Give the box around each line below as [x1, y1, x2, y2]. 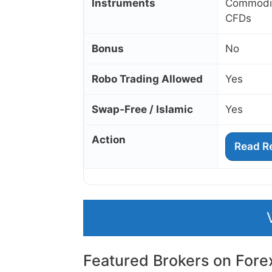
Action [92, 134, 126, 146]
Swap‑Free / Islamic [92, 103, 193, 116]
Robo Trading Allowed [92, 73, 203, 86]
